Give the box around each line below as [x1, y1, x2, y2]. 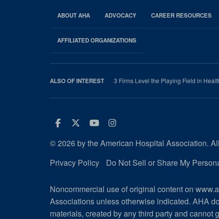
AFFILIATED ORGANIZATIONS [57, 36, 136, 45]
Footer [50, 27, 93, 44]
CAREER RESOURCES [151, 11, 212, 20]
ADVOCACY [105, 11, 136, 20]
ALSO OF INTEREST [50, 77, 104, 86]
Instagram [116, 118, 175, 128]
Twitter [80, 118, 126, 128]
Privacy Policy [50, 157, 99, 169]
